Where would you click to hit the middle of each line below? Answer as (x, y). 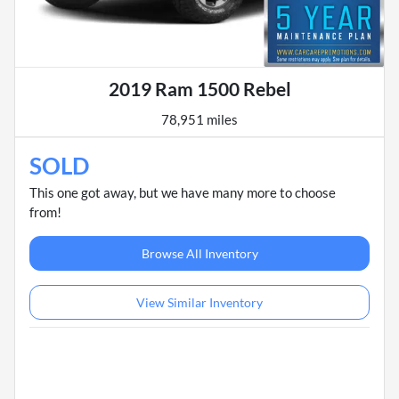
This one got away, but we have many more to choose (183, 193)
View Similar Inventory (199, 303)
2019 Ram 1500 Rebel (199, 89)
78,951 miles (199, 120)
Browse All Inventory (199, 254)
